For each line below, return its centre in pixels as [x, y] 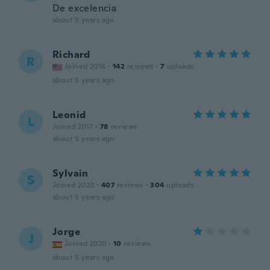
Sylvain [71, 173]
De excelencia [85, 8]
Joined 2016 [85, 66]
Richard [71, 55]
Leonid [69, 115]
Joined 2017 [73, 127]
